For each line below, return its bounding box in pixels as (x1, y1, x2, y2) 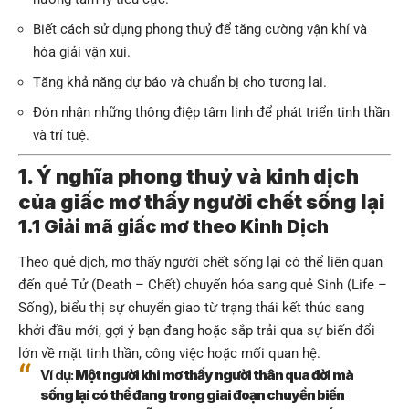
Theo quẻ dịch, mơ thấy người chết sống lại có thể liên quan (18, 254, 383, 271)
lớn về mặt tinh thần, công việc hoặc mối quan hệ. (18, 345, 320, 362)
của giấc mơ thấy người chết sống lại (18, 189, 385, 214)
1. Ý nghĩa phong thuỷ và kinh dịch (18, 163, 359, 188)
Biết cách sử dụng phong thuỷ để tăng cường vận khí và (33, 21, 367, 38)
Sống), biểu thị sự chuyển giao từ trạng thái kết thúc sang (18, 299, 364, 317)
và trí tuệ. (33, 127, 89, 144)
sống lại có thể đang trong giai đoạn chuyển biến (40, 386, 344, 404)
